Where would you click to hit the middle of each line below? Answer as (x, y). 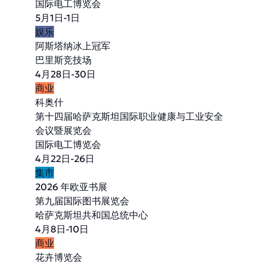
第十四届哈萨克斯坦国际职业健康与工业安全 (129, 116)
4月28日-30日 (65, 74)
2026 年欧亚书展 (71, 187)
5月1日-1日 (58, 18)
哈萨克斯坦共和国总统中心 (92, 215)
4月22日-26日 (65, 159)
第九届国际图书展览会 (82, 201)
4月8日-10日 (62, 229)
